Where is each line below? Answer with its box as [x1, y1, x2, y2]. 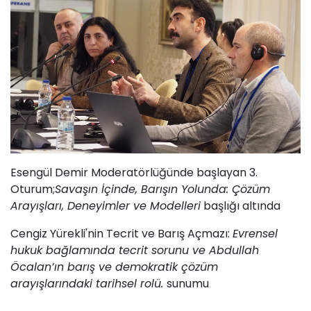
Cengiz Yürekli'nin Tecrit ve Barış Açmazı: [10, 225, 233, 242]
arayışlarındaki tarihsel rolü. [10, 275, 167, 292]
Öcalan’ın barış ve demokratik [10, 258, 181, 275]
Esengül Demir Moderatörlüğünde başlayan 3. [10, 164, 258, 180]
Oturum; [10, 180, 55, 197]
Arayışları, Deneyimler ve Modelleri [10, 197, 201, 214]
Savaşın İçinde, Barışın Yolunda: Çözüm [55, 180, 270, 197]
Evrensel [233, 225, 278, 242]
